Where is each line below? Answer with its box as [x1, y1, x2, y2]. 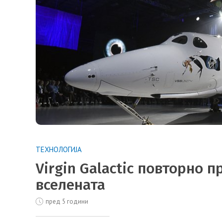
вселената [36, 176, 105, 194]
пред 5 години [44, 197, 88, 206]
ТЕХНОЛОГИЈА [36, 145, 82, 154]
